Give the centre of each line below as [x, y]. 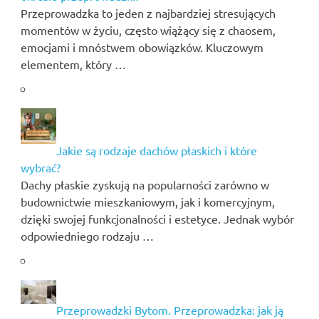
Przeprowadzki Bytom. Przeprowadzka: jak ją [169, 310]
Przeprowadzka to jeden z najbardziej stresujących [148, 13]
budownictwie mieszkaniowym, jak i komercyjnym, [147, 202]
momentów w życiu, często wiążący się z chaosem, [148, 30]
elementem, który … [73, 64]
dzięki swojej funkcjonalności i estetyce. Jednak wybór [157, 219]
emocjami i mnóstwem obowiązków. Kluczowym [142, 47]
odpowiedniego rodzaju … [87, 236]
